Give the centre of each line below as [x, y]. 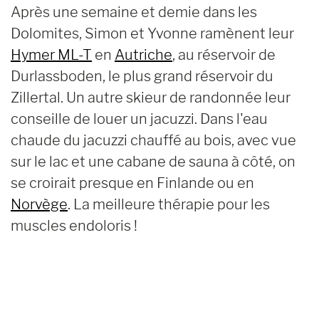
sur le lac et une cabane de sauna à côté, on [153, 161]
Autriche [143, 54]
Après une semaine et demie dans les [134, 12]
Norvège [39, 204]
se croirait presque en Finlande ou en [132, 183]
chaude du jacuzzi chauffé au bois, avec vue [153, 140]
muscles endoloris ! [74, 225]
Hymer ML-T [51, 54]
